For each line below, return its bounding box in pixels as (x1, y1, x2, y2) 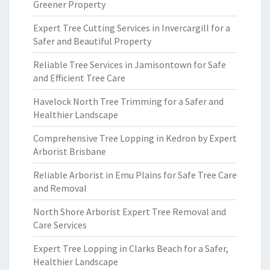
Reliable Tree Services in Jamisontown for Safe (33, 58, 226, 71)
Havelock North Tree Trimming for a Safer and (33, 95, 224, 107)
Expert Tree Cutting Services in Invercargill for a (33, 22, 230, 34)
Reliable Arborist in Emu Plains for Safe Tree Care (33, 169, 237, 181)
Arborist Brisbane (33, 145, 106, 157)
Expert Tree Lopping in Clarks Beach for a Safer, (33, 242, 228, 254)
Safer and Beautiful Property (33, 35, 151, 47)
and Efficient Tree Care (33, 72, 125, 84)
